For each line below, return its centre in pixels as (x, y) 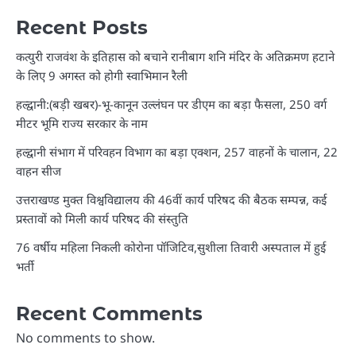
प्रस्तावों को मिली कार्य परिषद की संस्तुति (102, 219)
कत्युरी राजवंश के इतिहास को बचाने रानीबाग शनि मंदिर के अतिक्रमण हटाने (175, 57)
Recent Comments (109, 314)
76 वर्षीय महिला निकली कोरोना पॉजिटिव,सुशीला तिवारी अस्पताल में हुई (171, 248)
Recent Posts (82, 28)
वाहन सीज (39, 171)
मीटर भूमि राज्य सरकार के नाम (82, 124)
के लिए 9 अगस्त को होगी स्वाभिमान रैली (102, 76)
